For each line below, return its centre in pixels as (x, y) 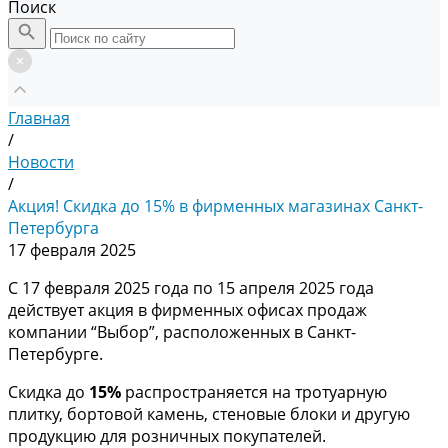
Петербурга (53, 228)
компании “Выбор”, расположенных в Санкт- (182, 332)
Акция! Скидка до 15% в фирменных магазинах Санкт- (215, 206)
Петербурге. (55, 354)
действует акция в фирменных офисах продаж (187, 310)
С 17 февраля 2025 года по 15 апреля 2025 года (191, 288)
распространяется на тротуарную (254, 392)
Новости (41, 162)
